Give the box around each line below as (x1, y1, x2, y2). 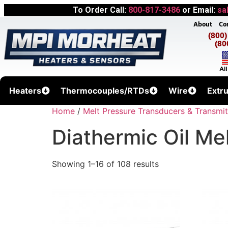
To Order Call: (72, 5, 128, 15)
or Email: (180, 5, 217, 15)
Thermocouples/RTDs (60, 85, 149, 96)
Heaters (9, 85, 41, 96)
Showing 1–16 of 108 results (52, 159, 159, 169)
